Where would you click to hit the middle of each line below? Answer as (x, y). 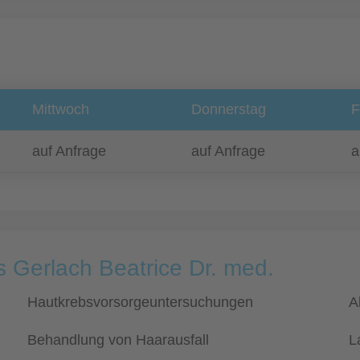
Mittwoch (61, 109)
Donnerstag (229, 109)
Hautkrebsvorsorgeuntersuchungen (140, 302)
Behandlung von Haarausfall (118, 340)
